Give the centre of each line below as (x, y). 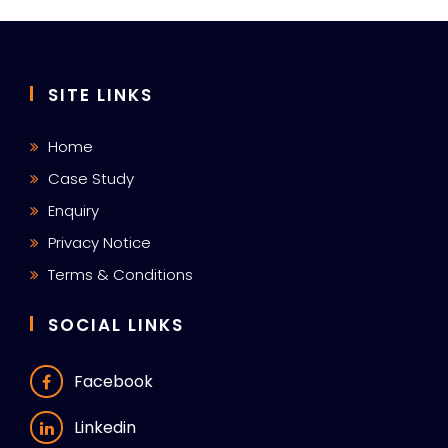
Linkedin (105, 427)
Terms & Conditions (120, 274)
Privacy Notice (99, 242)
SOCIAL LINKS (116, 325)
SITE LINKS (100, 95)
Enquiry (73, 210)
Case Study (91, 178)
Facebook (113, 381)
